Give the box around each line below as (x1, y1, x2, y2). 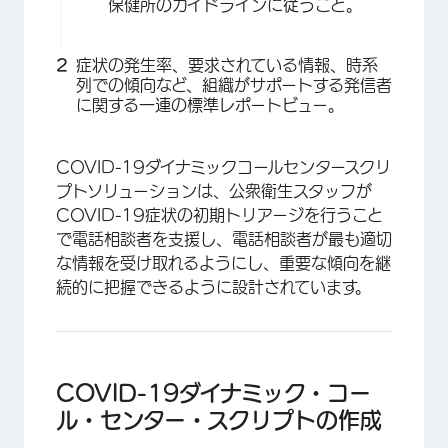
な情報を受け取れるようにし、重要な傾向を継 (56, 255, 391, 271)
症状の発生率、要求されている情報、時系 (76, 57, 378, 73)
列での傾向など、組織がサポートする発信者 (76, 77, 392, 93)
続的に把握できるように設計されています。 (56, 279, 371, 295)
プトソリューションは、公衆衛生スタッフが (56, 183, 372, 199)
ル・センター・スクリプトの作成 (56, 409, 382, 431)
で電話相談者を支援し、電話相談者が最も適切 (56, 231, 392, 247)
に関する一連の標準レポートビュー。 (76, 97, 344, 113)
